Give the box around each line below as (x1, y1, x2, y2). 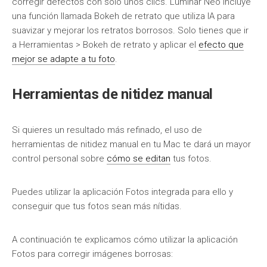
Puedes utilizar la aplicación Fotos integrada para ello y (12, 187, 233, 197)
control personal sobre (12, 153, 107, 164)
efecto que (198, 39, 244, 50)
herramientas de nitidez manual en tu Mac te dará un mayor (12, 139, 251, 150)
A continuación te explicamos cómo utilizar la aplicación (12, 234, 238, 245)
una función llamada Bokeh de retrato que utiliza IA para (12, 11, 235, 21)
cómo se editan (107, 153, 170, 164)
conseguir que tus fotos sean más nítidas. (12, 201, 182, 212)
